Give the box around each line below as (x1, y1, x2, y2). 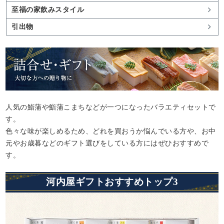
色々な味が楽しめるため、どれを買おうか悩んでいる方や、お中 (5, 127, 216, 135)
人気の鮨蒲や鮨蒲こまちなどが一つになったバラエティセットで (5, 103, 216, 111)
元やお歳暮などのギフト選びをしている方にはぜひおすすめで (5, 139, 209, 147)
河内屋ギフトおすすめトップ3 (46, 176, 178, 187)
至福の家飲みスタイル (11, 6, 84, 14)
